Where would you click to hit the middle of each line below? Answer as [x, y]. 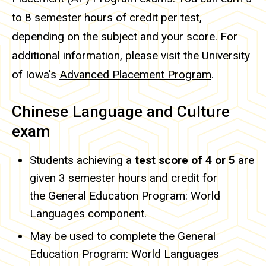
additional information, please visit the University [131, 56]
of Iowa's [36, 75]
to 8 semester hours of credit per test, [107, 18]
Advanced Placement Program [135, 75]
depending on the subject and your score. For [125, 37]
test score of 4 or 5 [185, 160]
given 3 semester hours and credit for [123, 178]
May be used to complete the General [123, 236]
